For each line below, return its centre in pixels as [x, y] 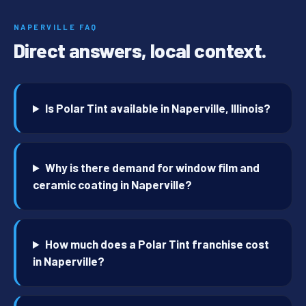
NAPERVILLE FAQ [56, 27]
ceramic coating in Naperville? [112, 185]
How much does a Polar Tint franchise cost [157, 244]
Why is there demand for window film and [153, 168]
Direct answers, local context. [140, 51]
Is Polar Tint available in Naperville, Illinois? [158, 108]
